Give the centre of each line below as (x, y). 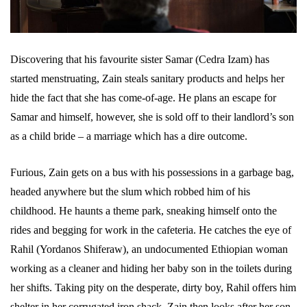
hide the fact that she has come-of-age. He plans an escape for (143, 97)
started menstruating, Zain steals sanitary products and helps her (147, 78)
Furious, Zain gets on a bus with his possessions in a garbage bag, (152, 172)
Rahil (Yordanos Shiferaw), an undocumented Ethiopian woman (149, 249)
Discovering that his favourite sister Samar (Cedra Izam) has (140, 59)
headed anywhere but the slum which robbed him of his (130, 191)
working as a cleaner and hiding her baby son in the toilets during (151, 268)
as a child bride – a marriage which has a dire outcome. (129, 136)
